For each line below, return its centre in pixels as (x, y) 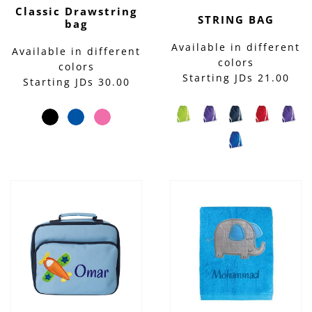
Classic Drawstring (76, 11)
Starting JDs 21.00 (236, 77)
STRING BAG (236, 19)
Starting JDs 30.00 (76, 82)
